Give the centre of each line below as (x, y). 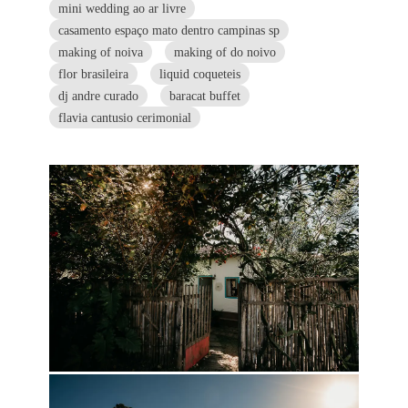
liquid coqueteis (199, 73)
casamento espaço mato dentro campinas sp (168, 30)
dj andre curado (98, 95)
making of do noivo (224, 51)
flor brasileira (93, 73)
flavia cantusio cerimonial (124, 117)
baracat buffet (204, 95)
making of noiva (100, 51)
